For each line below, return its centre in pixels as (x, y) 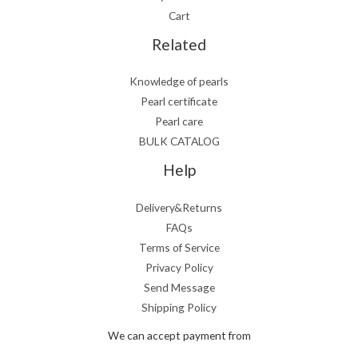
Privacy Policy (179, 267)
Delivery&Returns (179, 207)
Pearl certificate (179, 101)
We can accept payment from (179, 335)
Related (179, 45)
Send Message (179, 287)
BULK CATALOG (179, 141)
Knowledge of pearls (179, 82)
